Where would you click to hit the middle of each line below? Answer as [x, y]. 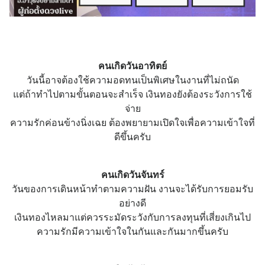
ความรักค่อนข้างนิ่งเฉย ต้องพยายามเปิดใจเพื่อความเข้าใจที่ [132, 122]
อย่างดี [132, 203]
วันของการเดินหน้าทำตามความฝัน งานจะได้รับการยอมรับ [132, 189]
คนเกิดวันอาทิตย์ [132, 66]
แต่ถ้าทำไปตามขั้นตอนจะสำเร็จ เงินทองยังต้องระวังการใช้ [132, 94]
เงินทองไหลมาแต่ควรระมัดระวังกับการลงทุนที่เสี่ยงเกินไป [132, 217]
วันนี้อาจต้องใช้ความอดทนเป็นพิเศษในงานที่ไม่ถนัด [132, 80]
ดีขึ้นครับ [132, 137]
